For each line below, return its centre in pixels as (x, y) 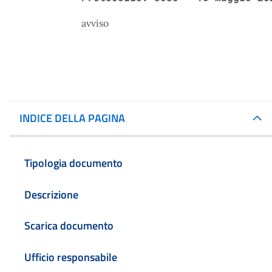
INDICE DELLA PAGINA (72, 118)
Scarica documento (69, 226)
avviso (95, 23)
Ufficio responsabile (71, 257)
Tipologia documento (73, 163)
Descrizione (51, 194)
